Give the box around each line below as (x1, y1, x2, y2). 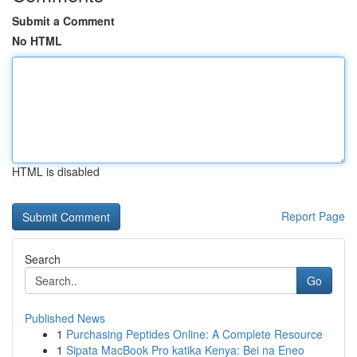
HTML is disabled (12, 163, 100, 179)
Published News (25, 310, 105, 326)
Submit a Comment (12, 13, 115, 29)
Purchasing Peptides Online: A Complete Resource (66, 326, 323, 342)
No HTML (12, 33, 62, 49)
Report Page (281, 208, 345, 224)
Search (25, 251, 61, 267)
